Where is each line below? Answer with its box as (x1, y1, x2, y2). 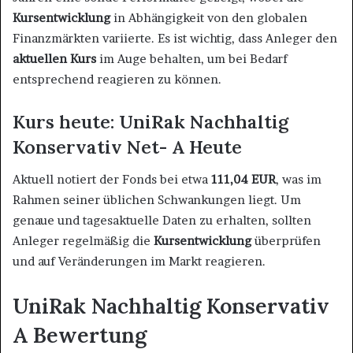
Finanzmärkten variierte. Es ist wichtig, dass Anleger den (13, 31, 337, 46)
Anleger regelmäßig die (13, 232, 154, 248)
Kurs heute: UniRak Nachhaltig (13, 110, 288, 134)
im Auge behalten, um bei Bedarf (96, 51, 288, 67)
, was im (276, 171, 321, 187)
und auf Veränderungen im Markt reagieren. (13, 253, 266, 269)
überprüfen (251, 232, 321, 248)
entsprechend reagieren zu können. (13, 72, 221, 87)
